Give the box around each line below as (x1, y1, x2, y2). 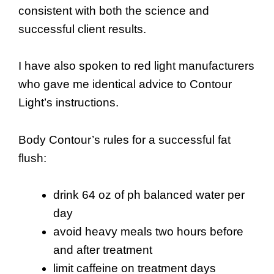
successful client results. (18, 22, 146, 35)
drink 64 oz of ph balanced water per (53, 188, 245, 202)
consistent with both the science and (18, 4, 209, 17)
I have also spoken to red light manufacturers (18, 59, 254, 73)
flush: (18, 151, 46, 165)
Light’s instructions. (18, 96, 119, 109)
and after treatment (53, 243, 152, 257)
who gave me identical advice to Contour (18, 78, 232, 91)
